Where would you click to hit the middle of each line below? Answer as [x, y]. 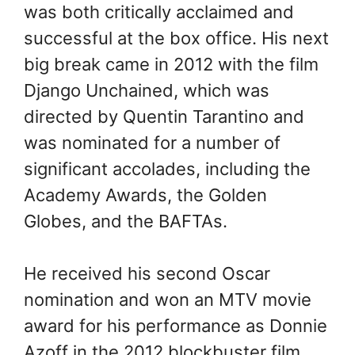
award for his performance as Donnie [176, 325]
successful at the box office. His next [176, 38]
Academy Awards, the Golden [145, 195]
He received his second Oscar [147, 273]
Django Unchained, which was [147, 90]
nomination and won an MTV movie [168, 299]
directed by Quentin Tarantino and [164, 116]
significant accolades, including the [167, 168]
